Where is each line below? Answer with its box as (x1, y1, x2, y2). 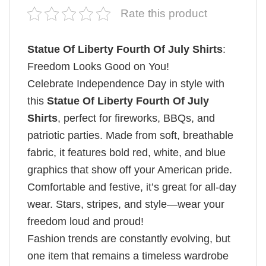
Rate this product (121, 7, 207, 20)
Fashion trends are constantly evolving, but (27, 233, 230, 245)
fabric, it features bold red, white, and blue (27, 147, 226, 159)
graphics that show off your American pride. (27, 164, 232, 176)
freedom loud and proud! (27, 216, 144, 228)
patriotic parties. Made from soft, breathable (27, 129, 233, 142)
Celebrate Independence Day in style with (27, 78, 224, 90)
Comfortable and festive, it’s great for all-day (27, 181, 236, 194)
